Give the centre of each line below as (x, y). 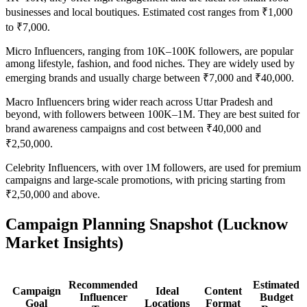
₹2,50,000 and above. (53, 194)
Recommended (103, 284)
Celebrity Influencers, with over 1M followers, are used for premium (153, 167)
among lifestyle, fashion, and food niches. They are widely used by (150, 63)
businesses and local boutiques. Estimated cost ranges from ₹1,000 (149, 12)
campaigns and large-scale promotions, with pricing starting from (145, 180)
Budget (276, 297)
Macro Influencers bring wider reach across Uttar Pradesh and (139, 101)
